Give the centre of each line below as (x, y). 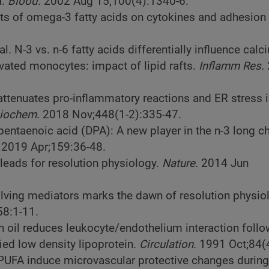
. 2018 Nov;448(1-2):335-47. (109, 115)
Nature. (180, 164)
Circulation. (168, 245)
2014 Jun (223, 164)
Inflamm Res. (231, 66)
